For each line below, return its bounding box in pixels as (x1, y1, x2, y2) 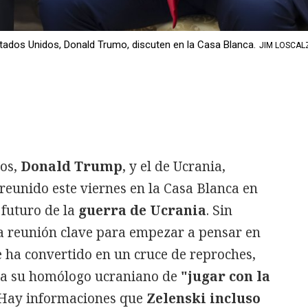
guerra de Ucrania (75, 201, 206, 219)
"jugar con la (181, 267, 270, 285)
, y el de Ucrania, (122, 157, 225, 175)
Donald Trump (21, 157, 122, 175)
